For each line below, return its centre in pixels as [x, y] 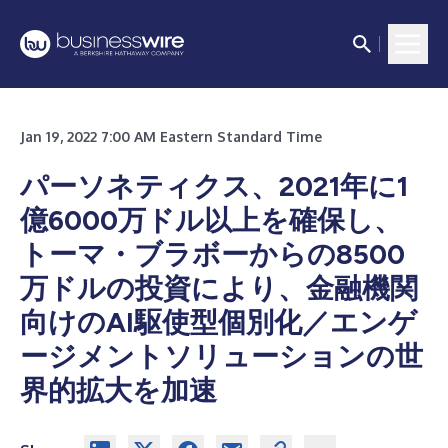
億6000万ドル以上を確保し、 [211, 220]
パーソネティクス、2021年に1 [214, 186]
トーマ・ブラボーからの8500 [212, 254]
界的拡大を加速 [118, 390]
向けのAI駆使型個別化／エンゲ [218, 322]
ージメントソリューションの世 [221, 356]
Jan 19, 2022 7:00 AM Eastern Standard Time [171, 136]
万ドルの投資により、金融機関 [219, 288]
